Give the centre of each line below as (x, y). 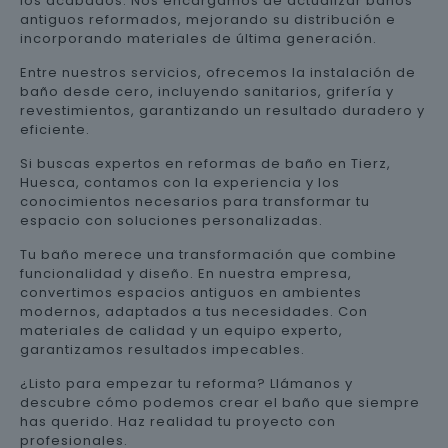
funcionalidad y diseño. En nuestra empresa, (186, 273)
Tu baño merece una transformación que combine (208, 254)
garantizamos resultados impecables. (162, 349)
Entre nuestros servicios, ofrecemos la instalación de (218, 72)
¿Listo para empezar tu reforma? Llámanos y (186, 383)
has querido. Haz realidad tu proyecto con (178, 421)
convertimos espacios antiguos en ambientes (191, 292)
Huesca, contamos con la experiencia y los (180, 182)
